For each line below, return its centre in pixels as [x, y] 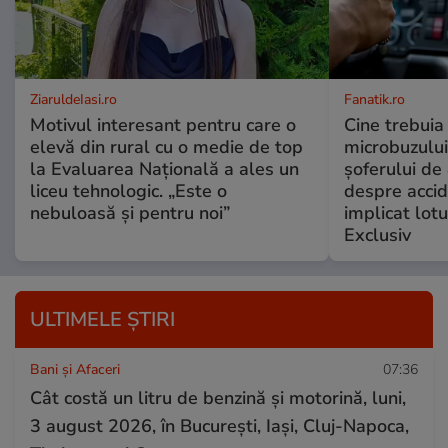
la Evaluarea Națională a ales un [164, 169]
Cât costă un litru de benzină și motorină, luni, [218, 398]
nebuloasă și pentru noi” [130, 213]
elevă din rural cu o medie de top [166, 147]
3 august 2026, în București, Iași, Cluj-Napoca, [219, 426]
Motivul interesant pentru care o [163, 125]
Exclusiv [377, 235]
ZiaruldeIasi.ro [73, 100]
